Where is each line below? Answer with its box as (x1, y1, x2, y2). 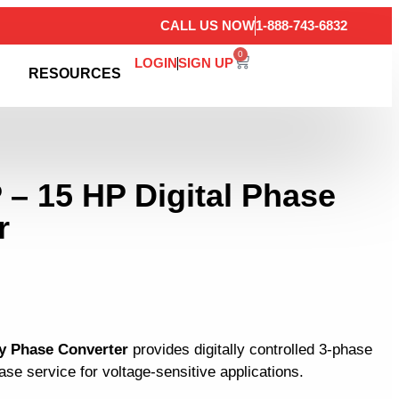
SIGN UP (178, 55, 234, 70)
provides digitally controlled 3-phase (128, 341, 372, 359)
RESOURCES (28, 66, 122, 81)
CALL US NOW (160, 18, 255, 33)
